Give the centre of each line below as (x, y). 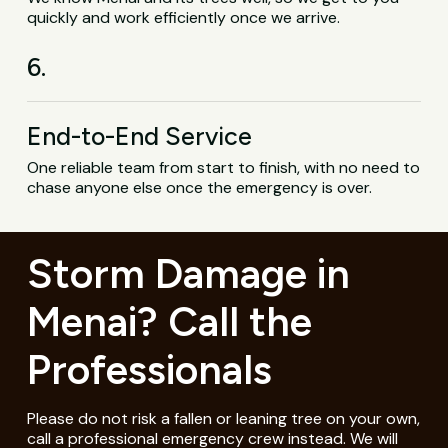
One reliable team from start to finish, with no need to (224, 167)
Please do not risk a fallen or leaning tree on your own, (223, 418)
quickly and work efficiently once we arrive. (184, 17)
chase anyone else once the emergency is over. (200, 187)
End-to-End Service (140, 135)
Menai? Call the (169, 321)
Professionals (149, 369)
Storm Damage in (188, 273)
